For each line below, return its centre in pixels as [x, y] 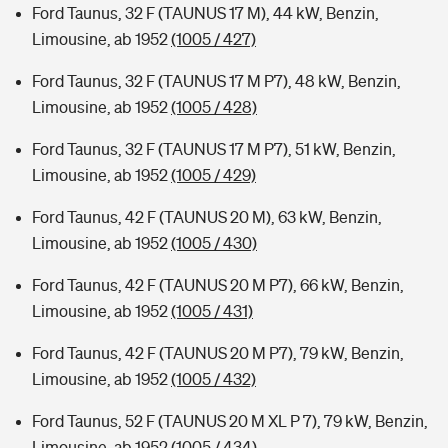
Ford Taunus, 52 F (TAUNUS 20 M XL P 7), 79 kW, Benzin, [230, 421]
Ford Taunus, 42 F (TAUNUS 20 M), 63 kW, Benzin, [207, 217]
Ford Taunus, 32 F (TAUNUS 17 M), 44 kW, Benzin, [205, 13]
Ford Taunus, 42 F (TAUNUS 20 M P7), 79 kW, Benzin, [218, 353]
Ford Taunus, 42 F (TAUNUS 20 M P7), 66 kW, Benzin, [218, 285]
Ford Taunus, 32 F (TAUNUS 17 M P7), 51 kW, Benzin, [214, 149]
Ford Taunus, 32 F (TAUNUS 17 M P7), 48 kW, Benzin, [216, 81]
